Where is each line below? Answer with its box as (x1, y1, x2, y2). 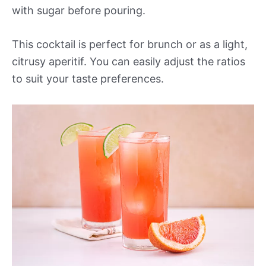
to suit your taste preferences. (12, 72, 164, 85)
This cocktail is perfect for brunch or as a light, (12, 38, 248, 51)
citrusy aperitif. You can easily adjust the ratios (12, 55, 245, 68)
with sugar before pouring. (12, 4, 145, 17)
